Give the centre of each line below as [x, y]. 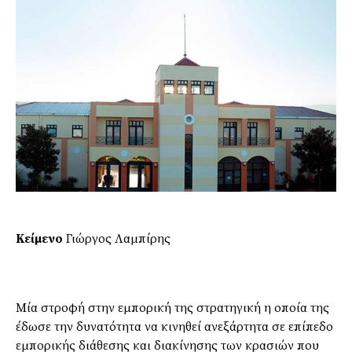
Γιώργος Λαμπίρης [117, 239]
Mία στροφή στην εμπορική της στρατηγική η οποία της [172, 308]
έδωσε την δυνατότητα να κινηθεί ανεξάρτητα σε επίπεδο [174, 327]
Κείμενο [39, 239]
